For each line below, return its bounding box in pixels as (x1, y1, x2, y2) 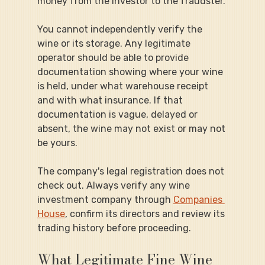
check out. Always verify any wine (37, 179, 192, 191)
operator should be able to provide (37, 51, 191, 63)
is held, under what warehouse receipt (37, 80, 211, 92)
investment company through (37, 193, 173, 205)
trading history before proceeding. (37, 222, 191, 234)
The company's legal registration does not (37, 165, 227, 177)
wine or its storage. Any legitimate (37, 37, 193, 49)
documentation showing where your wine (37, 66, 225, 77)
